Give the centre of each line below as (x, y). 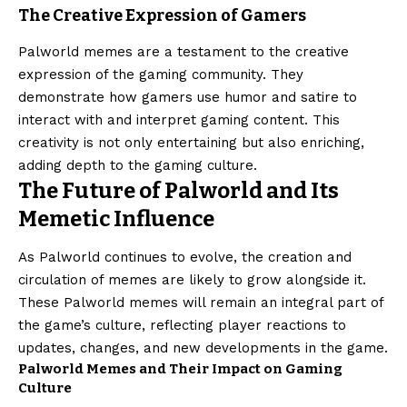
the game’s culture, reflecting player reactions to (182, 326)
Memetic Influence (116, 218)
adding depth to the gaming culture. (138, 165)
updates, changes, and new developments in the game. (203, 348)
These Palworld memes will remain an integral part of (201, 303)
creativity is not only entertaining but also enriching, (191, 142)
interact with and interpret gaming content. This (179, 119)
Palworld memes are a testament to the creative (184, 51)
